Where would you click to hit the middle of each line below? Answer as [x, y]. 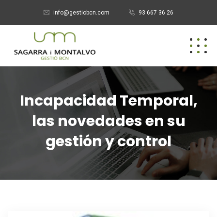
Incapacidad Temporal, [108, 101]
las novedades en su [108, 121]
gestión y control [108, 142]
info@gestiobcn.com [81, 13]
